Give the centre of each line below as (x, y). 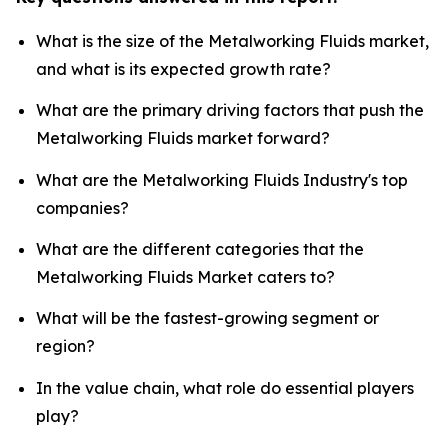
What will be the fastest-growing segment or (207, 318)
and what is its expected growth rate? (183, 69)
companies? (82, 207)
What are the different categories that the (200, 249)
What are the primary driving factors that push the (230, 110)
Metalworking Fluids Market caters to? (185, 277)
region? (65, 346)
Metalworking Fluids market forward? (183, 138)
